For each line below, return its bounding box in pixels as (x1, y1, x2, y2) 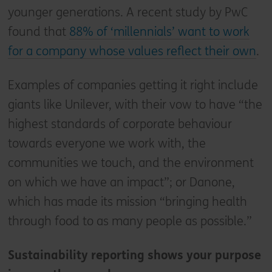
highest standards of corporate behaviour (7, 117, 232, 131)
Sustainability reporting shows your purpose (7, 248, 261, 262)
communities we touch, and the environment (7, 155, 254, 170)
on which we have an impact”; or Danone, (7, 175, 235, 189)
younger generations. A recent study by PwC (7, 5, 248, 19)
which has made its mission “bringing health (7, 194, 247, 209)
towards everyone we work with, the (7, 136, 206, 151)
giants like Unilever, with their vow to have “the (7, 97, 262, 112)
